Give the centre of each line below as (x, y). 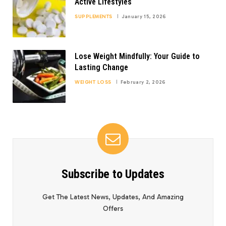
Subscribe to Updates (113, 174)
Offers (113, 208)
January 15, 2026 (144, 16)
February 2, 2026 (143, 82)
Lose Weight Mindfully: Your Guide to (137, 56)
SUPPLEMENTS (94, 16)
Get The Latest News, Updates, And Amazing (113, 197)
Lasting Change (101, 67)
